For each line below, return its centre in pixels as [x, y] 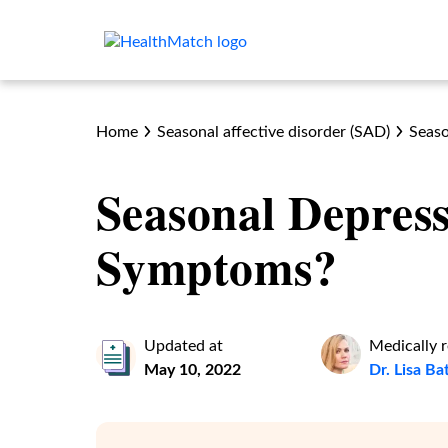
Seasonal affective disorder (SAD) [273, 132]
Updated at [183, 346]
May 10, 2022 [192, 370]
